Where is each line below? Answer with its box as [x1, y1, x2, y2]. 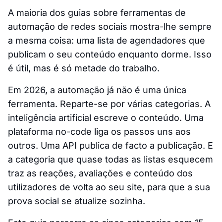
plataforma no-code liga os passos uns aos [8, 126, 191, 137]
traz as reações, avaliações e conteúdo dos [8, 167, 193, 178]
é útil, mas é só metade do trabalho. [8, 62, 160, 73]
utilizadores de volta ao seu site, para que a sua [8, 181, 210, 192]
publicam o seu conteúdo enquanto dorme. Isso [8, 49, 212, 59]
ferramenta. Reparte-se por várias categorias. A [8, 98, 211, 109]
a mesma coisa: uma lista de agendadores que [8, 35, 205, 46]
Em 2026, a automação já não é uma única [8, 84, 186, 95]
